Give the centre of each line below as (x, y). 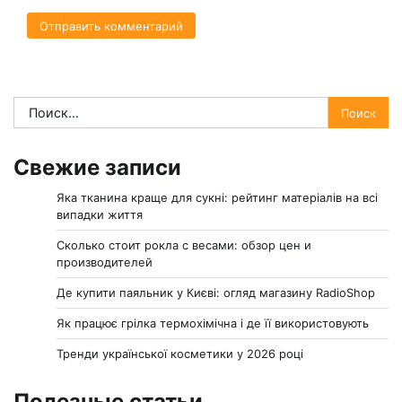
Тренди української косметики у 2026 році (180, 354)
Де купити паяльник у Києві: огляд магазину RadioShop (216, 293)
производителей (105, 262)
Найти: (36, 107)
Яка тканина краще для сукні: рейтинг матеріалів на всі (217, 198)
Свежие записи (97, 168)
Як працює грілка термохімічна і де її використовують (213, 323)
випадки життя (100, 215)
